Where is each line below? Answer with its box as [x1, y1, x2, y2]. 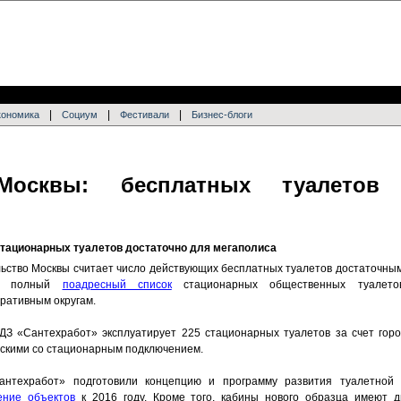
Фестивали [120, 109, 169, 120]
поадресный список [62, 278, 172, 292]
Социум [62, 109, 98, 120]
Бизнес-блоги [192, 109, 252, 120]
